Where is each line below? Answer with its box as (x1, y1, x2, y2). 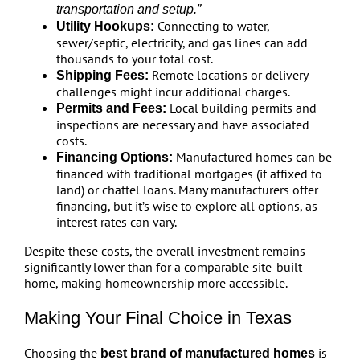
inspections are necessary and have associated (55, 117, 309, 133)
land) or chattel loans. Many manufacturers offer (55, 182, 318, 198)
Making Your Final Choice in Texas (23, 308, 292, 328)
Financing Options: (55, 150, 173, 164)
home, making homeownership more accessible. (23, 275, 288, 291)
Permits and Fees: (55, 101, 166, 115)
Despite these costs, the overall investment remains (23, 243, 305, 259)
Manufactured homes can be (172, 149, 332, 165)
